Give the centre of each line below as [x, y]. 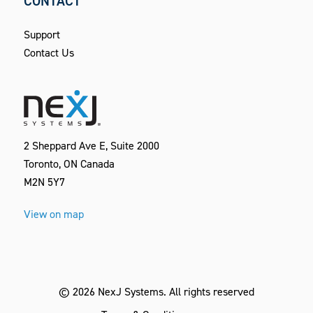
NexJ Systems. [132, 291]
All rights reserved [210, 291]
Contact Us [49, 52]
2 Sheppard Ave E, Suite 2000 [91, 145]
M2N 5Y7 [44, 182]
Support [42, 34]
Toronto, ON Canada [69, 163]
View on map [53, 214]
